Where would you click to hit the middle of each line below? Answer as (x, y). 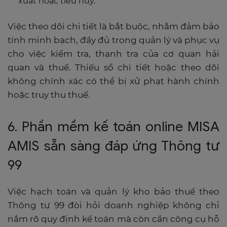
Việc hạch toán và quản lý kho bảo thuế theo (113, 191)
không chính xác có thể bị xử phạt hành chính (113, 81)
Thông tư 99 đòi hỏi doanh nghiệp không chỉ (113, 205)
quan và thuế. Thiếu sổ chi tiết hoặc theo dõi (113, 67)
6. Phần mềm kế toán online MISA (113, 126)
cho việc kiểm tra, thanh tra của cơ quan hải (113, 53)
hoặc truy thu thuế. (49, 94)
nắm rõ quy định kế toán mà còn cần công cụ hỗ (113, 219)
